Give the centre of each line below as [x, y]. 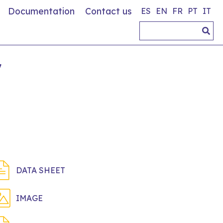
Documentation [41, 11]
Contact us [109, 11]
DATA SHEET [41, 170]
